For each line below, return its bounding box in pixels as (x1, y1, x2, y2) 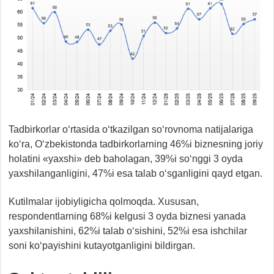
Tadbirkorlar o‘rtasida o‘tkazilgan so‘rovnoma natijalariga (9, 124, 253, 135)
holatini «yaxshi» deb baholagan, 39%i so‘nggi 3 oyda (9, 153, 243, 164)
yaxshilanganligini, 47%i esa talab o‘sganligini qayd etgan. (9, 168, 262, 179)
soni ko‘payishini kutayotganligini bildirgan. (9, 240, 195, 251)
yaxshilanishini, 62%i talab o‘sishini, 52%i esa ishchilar (9, 225, 247, 236)
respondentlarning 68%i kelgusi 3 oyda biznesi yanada (9, 210, 246, 221)
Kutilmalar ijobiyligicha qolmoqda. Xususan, (9, 196, 199, 207)
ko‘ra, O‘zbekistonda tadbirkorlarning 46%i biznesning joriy (9, 138, 263, 149)
